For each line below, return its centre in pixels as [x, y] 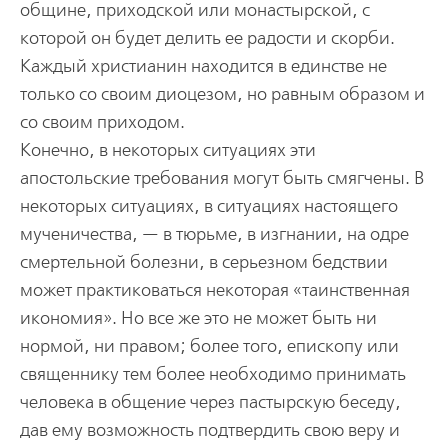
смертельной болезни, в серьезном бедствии [203, 262]
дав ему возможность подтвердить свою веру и [209, 430]
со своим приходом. [102, 122]
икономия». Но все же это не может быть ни [198, 318]
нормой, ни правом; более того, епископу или [209, 346]
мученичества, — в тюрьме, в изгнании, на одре [214, 234]
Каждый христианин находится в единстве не [203, 66]
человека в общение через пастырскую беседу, [210, 402]
